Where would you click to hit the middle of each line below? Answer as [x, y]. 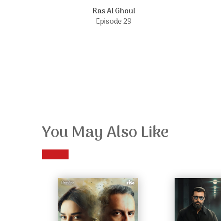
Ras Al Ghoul [114, 12]
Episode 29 [114, 22]
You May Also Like [105, 133]
